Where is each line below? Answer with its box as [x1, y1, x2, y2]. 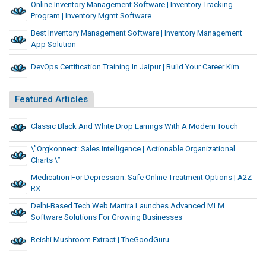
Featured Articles [15, 94, 88, 105]
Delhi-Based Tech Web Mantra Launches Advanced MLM [31, 201, 224, 211]
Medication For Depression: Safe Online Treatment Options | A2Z [31, 173, 252, 182]
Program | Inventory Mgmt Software [31, 11, 151, 21]
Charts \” [31, 156, 61, 165]
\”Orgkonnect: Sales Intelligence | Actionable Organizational [31, 144, 235, 154]
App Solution [31, 40, 76, 49]
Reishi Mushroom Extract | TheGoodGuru [31, 235, 169, 245]
